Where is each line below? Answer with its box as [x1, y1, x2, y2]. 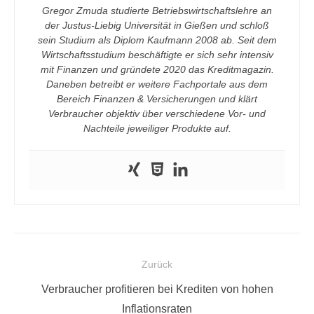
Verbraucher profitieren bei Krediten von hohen [41, 283, 273, 295]
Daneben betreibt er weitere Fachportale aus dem [46, 78, 268, 90]
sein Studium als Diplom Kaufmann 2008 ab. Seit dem [37, 34, 277, 46]
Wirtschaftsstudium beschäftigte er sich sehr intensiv [41, 49, 273, 60]
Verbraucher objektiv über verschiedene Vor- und [48, 108, 266, 119]
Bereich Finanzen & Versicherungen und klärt [57, 93, 257, 104]
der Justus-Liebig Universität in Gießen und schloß [45, 20, 269, 31]
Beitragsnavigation [13, 254, 149, 273]
